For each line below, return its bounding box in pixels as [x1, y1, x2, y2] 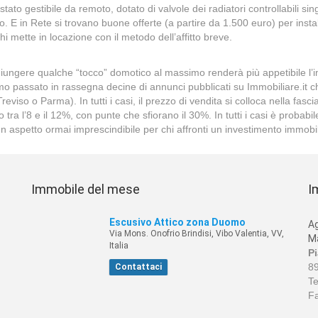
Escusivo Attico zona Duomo [109, 216, 246, 228]
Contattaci [115, 262, 162, 272]
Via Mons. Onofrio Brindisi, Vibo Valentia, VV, [109, 229, 284, 238]
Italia [109, 241, 128, 251]
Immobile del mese [31, 182, 140, 197]
